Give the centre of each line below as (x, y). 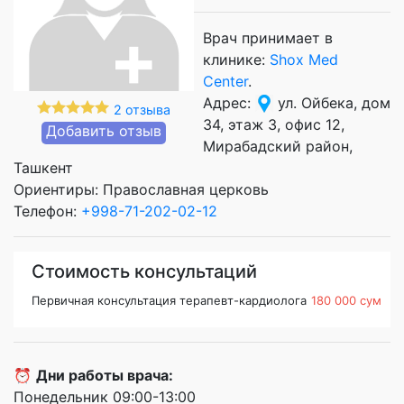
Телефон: (47, 211)
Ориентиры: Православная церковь (141, 189)
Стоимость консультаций (144, 271)
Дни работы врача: (105, 375)
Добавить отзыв (104, 130)
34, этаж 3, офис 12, (274, 124)
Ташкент (43, 167)
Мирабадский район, (278, 146)
